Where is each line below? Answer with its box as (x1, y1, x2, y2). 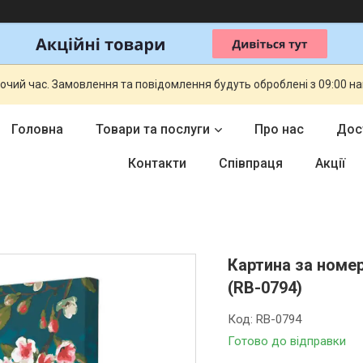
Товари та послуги (96, 122, 210, 137)
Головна (11, 122, 63, 137)
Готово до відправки (228, 334, 347, 348)
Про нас (254, 122, 304, 137)
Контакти (128, 156, 186, 171)
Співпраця (219, 156, 283, 171)
